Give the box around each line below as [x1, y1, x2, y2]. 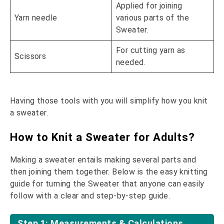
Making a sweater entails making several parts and [10, 155, 196, 165]
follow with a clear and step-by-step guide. [10, 191, 170, 201]
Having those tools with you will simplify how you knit [10, 96, 208, 106]
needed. [116, 57, 145, 67]
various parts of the [116, 13, 189, 23]
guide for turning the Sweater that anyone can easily [10, 179, 204, 189]
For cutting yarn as [116, 45, 185, 55]
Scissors [14, 51, 46, 61]
